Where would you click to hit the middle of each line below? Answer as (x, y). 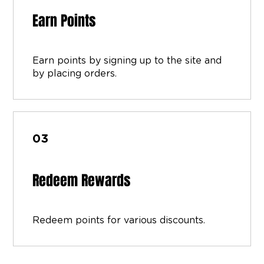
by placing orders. (75, 73)
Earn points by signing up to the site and (127, 60)
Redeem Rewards (82, 180)
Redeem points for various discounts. (119, 220)
